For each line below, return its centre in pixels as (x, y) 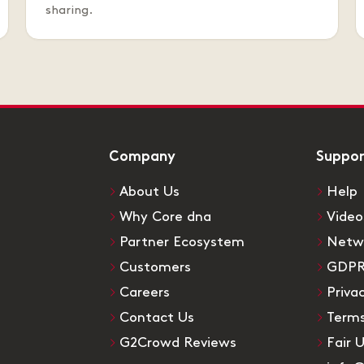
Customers (155, 268)
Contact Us (157, 318)
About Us (149, 192)
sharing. (69, 11)
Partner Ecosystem (182, 243)
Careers (145, 293)
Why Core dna (165, 217)
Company (142, 158)
